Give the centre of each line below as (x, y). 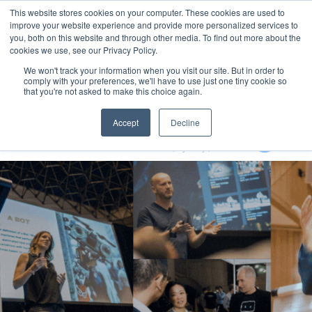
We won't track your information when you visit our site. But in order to (154, 70)
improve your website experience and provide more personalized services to (154, 25)
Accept (125, 122)
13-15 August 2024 (156, 135)
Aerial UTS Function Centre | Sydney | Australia (156, 147)
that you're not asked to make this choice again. (113, 91)
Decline (185, 122)
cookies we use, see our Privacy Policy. (84, 50)
